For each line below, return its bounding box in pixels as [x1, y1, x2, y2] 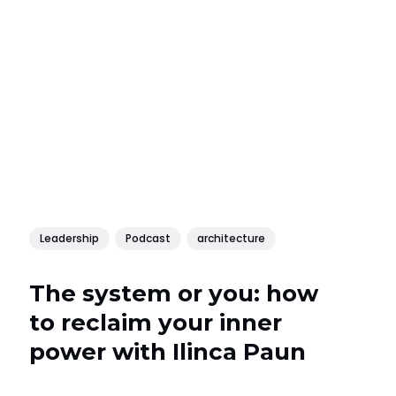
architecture [197, 230, 266, 246]
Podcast [126, 230, 171, 246]
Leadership [40, 230, 100, 246]
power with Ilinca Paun [29, 338, 307, 367]
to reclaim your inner [29, 308, 283, 338]
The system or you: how [29, 279, 319, 308]
